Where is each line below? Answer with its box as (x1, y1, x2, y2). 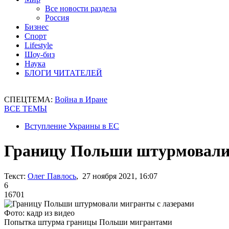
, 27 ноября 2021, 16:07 (76, 171, 157, 180)
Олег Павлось (28, 171, 76, 180)
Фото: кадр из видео (4, 208, 75, 217)
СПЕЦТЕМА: (4, 95, 55, 104)
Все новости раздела (45, 4, 117, 13)
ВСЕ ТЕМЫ (4, 104, 47, 113)
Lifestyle (25, 41, 53, 50)
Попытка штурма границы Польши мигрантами (4, 217, 172, 226)
